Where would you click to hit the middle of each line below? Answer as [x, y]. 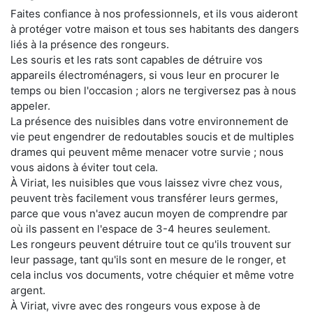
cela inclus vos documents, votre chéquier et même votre [152, 275]
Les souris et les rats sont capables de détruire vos [137, 59]
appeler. [30, 105]
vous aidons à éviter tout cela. [84, 167]
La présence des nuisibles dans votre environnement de [150, 121]
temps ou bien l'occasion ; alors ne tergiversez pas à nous [153, 90]
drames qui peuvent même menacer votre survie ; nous [147, 152]
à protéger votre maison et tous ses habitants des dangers [155, 29]
